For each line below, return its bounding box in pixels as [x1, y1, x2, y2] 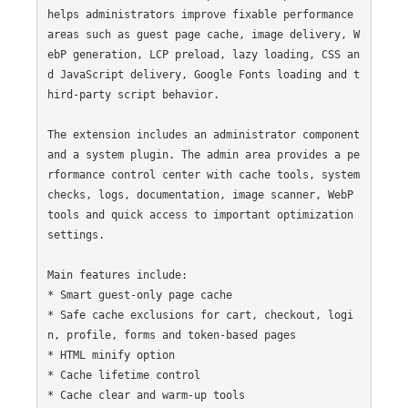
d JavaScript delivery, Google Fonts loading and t [46, 67, 360, 81]
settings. [46, 228, 105, 241]
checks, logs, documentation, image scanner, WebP [46, 188, 353, 201]
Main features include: [46, 268, 188, 281]
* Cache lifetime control [46, 368, 200, 382]
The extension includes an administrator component [46, 127, 360, 141]
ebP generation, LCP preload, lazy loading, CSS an [46, 47, 360, 61]
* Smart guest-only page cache [46, 288, 232, 301]
